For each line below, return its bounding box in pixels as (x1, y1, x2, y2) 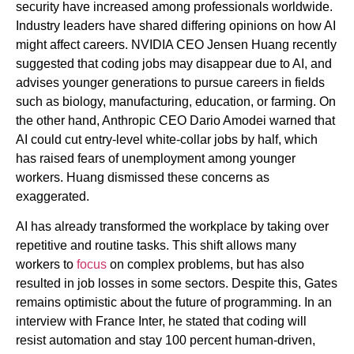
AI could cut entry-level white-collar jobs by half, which (16, 132, 318, 146)
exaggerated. (16, 189, 89, 203)
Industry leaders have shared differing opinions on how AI (16, 18, 336, 32)
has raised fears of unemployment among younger (16, 151, 296, 165)
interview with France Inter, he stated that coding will (16, 314, 307, 328)
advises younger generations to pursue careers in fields (16, 75, 325, 89)
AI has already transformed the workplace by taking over (16, 219, 329, 233)
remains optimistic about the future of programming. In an (16, 295, 332, 309)
